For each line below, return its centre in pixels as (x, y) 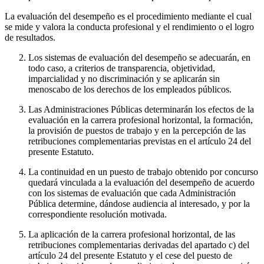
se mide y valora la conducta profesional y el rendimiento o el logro (129, 27)
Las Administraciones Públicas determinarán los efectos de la (141, 109)
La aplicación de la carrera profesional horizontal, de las (132, 234)
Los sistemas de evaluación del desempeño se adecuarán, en (139, 57)
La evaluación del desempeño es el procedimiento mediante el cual (128, 16)
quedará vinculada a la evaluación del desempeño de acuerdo (141, 182)
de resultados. (30, 37)
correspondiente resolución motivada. (98, 214)
